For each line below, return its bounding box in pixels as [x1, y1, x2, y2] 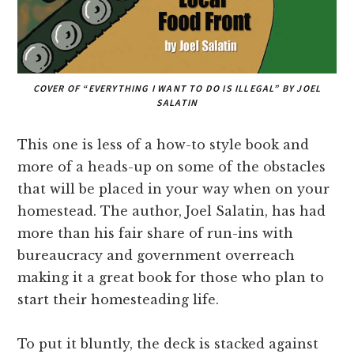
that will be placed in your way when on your [17, 180, 330, 197]
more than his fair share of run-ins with [17, 224, 294, 241]
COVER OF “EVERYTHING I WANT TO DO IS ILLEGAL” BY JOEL [32, 81, 322, 94]
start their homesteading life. [17, 291, 220, 307]
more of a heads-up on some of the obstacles [17, 158, 326, 175]
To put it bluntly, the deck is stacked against [17, 335, 319, 352]
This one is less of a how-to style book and [17, 136, 310, 153]
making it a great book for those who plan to [17, 269, 325, 285]
